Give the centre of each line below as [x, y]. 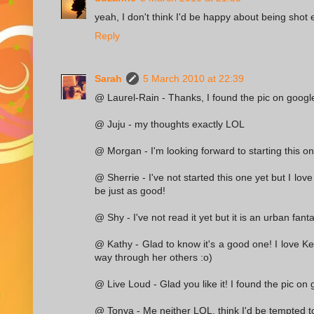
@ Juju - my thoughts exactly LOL [170, 124]
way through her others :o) [153, 257]
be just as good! [130, 190]
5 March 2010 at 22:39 [193, 78]
